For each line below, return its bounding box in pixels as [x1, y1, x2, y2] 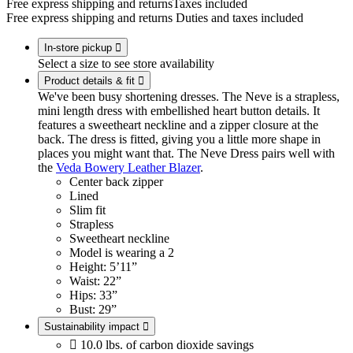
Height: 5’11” [69, 260, 137, 274]
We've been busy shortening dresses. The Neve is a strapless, [38, 90, 340, 104]
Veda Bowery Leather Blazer [56, 161, 200, 175]
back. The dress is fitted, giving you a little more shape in [38, 132, 321, 147]
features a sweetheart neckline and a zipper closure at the [38, 118, 318, 132]
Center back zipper [69, 175, 163, 189]
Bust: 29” [69, 303, 117, 317]
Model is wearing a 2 [69, 246, 174, 260]
